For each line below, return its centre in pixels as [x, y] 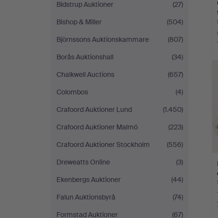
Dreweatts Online [83, 162]
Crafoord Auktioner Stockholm [103, 145]
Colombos [72, 92]
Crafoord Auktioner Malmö [97, 127]
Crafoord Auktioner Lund [94, 109]
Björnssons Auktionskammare [103, 39]
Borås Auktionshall [85, 57]
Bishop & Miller [79, 22]
